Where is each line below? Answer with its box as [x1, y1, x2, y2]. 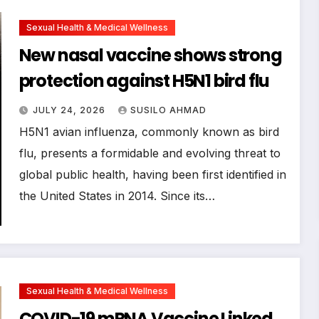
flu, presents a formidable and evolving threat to [19, 145, 281, 160]
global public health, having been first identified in [19, 167, 286, 182]
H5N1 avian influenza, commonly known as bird [19, 124, 279, 139]
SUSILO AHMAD [130, 104, 206, 115]
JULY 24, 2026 [32, 104, 108, 115]
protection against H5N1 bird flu [19, 68, 270, 93]
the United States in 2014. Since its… [19, 188, 215, 203]
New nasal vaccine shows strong [19, 43, 282, 67]
